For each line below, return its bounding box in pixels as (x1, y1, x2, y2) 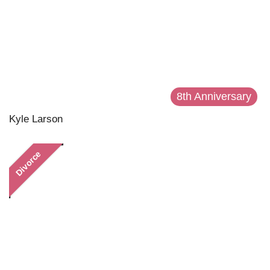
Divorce (13, 148, 43, 178)
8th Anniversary (177, 90, 251, 102)
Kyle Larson (9, 113, 63, 125)
